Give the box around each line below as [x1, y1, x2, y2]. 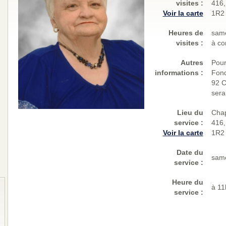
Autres [180, 59, 203, 67]
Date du [176, 148, 203, 156]
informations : [154, 69, 203, 77]
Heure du [172, 178, 203, 186]
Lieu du [177, 108, 203, 117]
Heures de [168, 29, 203, 37]
